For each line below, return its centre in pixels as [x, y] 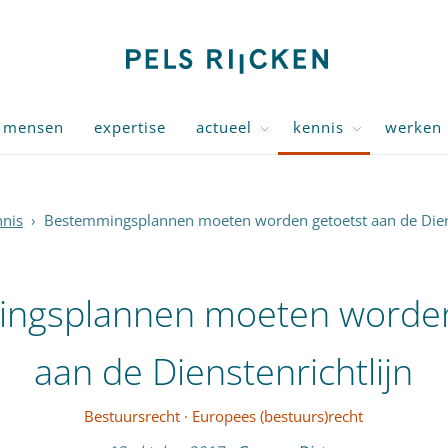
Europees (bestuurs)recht [278, 416]
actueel [224, 127]
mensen [33, 127]
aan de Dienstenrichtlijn [224, 371]
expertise [130, 127]
